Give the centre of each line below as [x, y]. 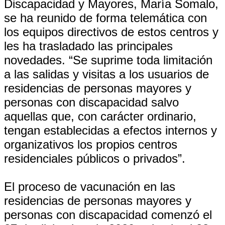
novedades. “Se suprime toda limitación [108, 60]
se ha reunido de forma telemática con [105, 18]
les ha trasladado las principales [88, 46]
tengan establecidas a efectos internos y [110, 130]
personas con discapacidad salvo [91, 102]
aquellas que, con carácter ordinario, [100, 116]
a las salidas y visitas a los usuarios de [106, 74]
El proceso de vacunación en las [90, 187]
